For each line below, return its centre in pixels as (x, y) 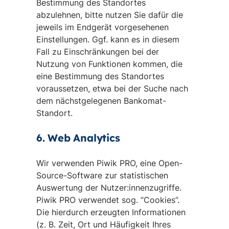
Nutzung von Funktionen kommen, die (109, 64)
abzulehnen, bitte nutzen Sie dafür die (109, 15)
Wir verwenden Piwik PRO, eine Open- (109, 163)
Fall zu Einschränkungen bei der (97, 52)
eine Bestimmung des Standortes (100, 76)
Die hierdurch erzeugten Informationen (111, 212)
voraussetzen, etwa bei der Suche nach (112, 88)
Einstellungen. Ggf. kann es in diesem (108, 39)
